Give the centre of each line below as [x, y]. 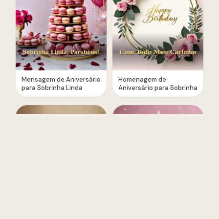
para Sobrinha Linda [52, 88]
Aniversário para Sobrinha [158, 88]
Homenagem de [142, 80]
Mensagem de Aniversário [61, 80]
